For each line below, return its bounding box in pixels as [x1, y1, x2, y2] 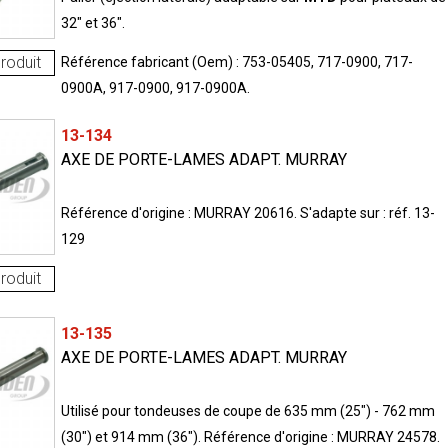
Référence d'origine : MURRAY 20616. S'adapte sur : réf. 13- [60, 205, 435, 222]
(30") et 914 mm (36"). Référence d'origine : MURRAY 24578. [60, 429, 440, 446]
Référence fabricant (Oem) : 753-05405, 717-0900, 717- [60, 54, 413, 71]
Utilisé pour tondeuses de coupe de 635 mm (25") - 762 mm [60, 403, 435, 420]
